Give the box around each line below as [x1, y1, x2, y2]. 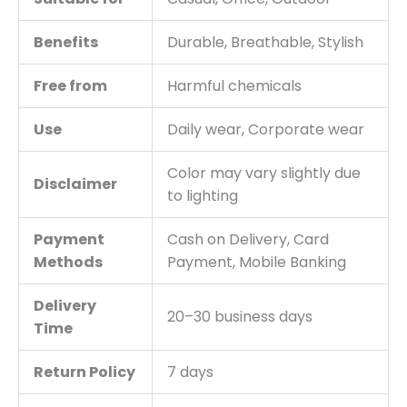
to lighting [167, 184, 238, 206]
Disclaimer [34, 173, 117, 194]
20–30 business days [167, 305, 313, 327]
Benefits [34, 31, 98, 53]
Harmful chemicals [167, 74, 302, 96]
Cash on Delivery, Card [167, 228, 329, 250]
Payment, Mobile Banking [167, 251, 346, 273]
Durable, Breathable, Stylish [167, 31, 363, 53]
